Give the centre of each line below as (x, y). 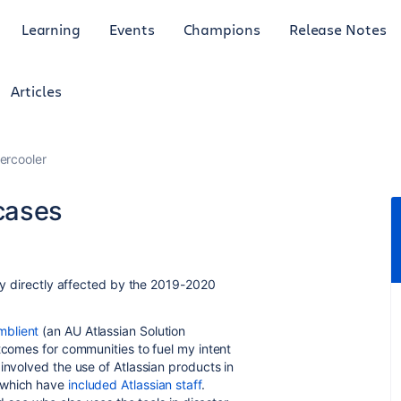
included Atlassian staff (134, 384)
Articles (36, 91)
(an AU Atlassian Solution (112, 331)
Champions (222, 29)
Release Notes (337, 29)
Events (132, 29)
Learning (51, 29)
